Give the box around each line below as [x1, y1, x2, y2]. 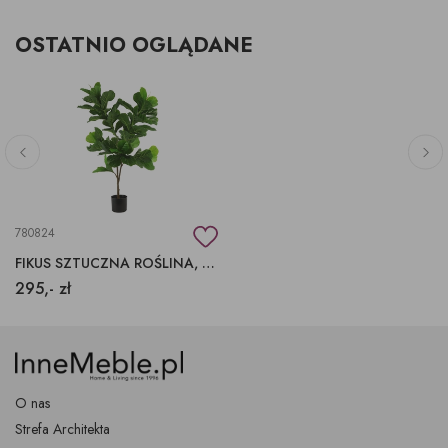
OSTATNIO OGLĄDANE [15, 29, 253, 60]
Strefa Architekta [15, 419, 110, 440]
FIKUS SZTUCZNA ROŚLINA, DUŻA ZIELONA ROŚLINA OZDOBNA [202, 252, 215, 273]
